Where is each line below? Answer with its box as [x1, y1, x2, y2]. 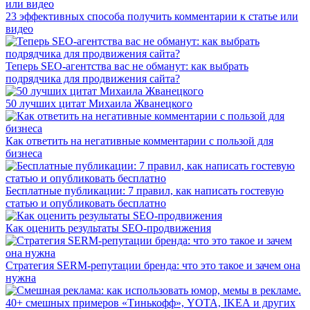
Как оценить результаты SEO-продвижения [6, 222, 211, 235]
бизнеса [6, 147, 42, 160]
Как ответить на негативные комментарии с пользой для [6, 135, 273, 147]
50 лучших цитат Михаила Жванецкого [6, 98, 192, 110]
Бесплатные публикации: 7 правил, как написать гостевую [6, 185, 284, 197]
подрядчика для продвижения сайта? [6, 73, 180, 85]
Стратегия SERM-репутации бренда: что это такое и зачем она [6, 259, 300, 272]
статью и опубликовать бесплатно [6, 197, 166, 210]
